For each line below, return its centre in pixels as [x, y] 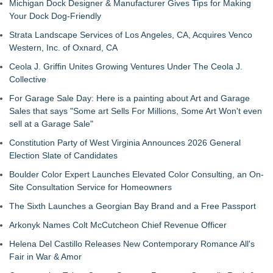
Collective [28, 79]
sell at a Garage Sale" [51, 123]
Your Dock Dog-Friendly [55, 16]
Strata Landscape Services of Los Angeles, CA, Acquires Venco [131, 34]
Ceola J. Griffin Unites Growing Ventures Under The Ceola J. [126, 66]
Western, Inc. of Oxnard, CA [63, 47]
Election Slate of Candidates [63, 155]
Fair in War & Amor [45, 256]
